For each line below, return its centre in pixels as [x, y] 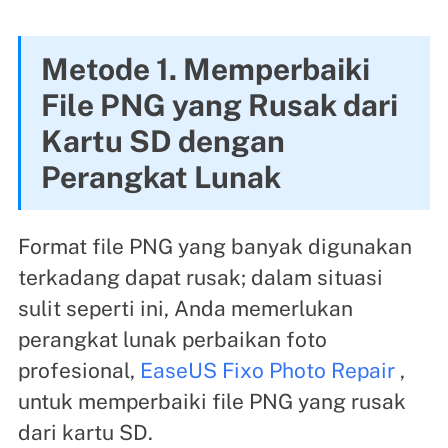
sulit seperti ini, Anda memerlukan [185, 308]
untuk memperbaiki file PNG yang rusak [211, 401]
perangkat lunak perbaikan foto [172, 339]
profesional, [78, 370]
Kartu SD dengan [162, 140]
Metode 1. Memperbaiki [205, 68]
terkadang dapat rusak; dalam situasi [200, 277]
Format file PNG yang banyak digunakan [214, 246]
